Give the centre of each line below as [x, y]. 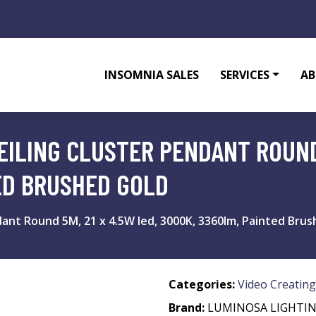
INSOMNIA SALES [152, 75]
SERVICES [245, 75]
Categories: [202, 284]
